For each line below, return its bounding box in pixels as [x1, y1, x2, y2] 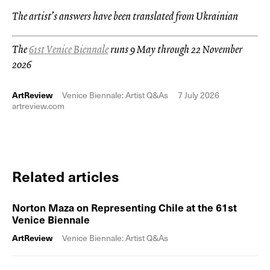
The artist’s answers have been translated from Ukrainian [12, 8, 238, 24]
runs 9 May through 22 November [108, 41, 242, 57]
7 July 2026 [178, 88, 219, 101]
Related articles [12, 165, 119, 187]
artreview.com [12, 99, 64, 112]
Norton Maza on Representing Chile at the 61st [12, 199, 237, 215]
